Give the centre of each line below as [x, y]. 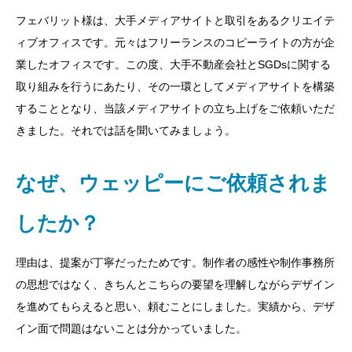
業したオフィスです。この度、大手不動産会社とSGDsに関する [173, 64]
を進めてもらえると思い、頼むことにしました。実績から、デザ [175, 306]
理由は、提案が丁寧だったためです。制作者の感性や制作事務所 [175, 262]
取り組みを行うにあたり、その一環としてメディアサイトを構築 [175, 86]
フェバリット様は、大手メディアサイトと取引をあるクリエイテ [175, 20]
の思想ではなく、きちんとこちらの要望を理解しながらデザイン [175, 284]
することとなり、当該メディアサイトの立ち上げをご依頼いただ [175, 108]
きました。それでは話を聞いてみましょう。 [126, 130]
